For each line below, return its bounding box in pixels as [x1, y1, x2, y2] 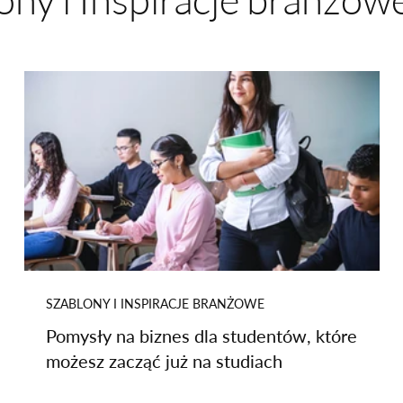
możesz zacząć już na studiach [46, 350, 282, 372]
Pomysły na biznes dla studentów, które [46, 325, 357, 346]
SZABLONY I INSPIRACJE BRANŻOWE [46, 296, 264, 311]
